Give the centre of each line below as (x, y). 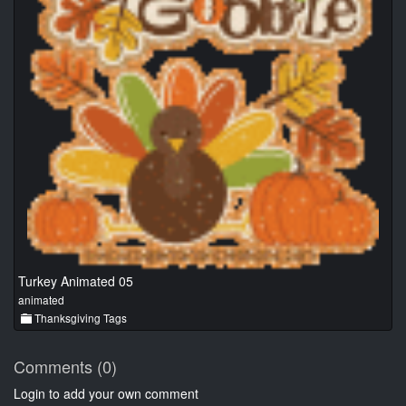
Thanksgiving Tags (79, 318)
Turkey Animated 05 (76, 281)
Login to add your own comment (106, 394)
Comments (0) (65, 367)
